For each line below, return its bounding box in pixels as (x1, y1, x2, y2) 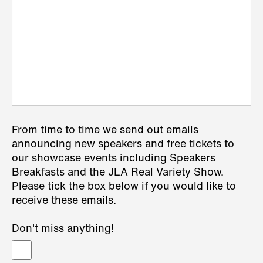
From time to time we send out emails (12, 124, 198, 136)
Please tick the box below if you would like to (12, 181, 236, 193)
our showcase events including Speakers (12, 153, 215, 164)
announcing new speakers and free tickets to (12, 139, 234, 150)
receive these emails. (12, 195, 116, 207)
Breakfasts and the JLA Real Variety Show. (12, 167, 224, 178)
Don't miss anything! (12, 223, 114, 235)
